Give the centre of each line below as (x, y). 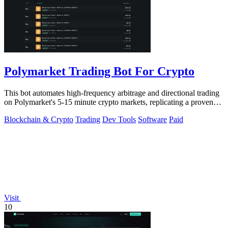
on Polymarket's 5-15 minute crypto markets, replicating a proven (109, 102)
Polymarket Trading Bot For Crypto (99, 72)
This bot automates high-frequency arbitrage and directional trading (112, 93)
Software (152, 120)
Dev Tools (119, 120)
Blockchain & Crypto (39, 120)
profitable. (20, 111)
